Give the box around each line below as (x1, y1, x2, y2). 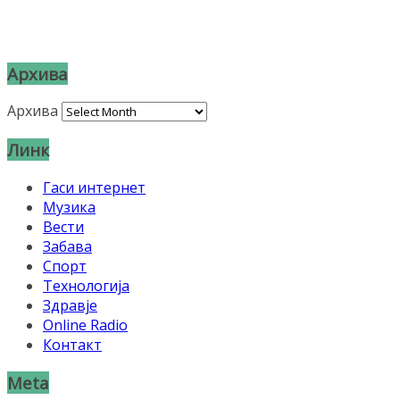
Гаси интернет (43, 177, 146, 197)
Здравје (43, 295, 97, 315)
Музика (43, 196, 96, 217)
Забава (43, 236, 92, 256)
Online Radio (43, 314, 128, 335)
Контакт (43, 334, 102, 354)
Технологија (43, 275, 129, 296)
